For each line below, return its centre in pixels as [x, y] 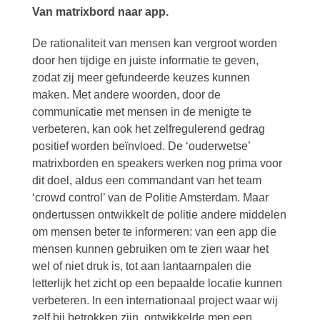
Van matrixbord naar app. [100, 12]
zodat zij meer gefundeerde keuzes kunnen [141, 77]
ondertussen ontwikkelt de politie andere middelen [159, 215]
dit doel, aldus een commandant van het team [146, 180]
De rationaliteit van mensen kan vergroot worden [154, 43]
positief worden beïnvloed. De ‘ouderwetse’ [141, 146]
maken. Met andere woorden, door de [126, 95]
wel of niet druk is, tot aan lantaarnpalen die [141, 266]
